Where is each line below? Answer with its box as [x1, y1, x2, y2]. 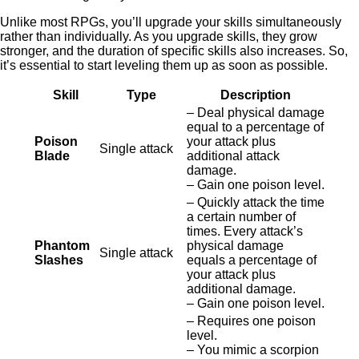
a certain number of [187, 210, 296, 224]
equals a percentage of [187, 253, 317, 267]
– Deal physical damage [187, 106, 325, 119]
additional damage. [187, 282, 296, 296]
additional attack [187, 149, 280, 163]
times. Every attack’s [187, 224, 303, 238]
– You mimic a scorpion [187, 343, 319, 357]
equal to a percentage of [187, 120, 324, 134]
